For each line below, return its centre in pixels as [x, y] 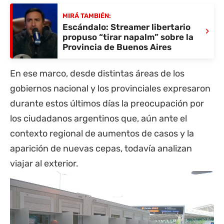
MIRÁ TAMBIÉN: [87, 15]
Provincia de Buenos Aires [117, 47]
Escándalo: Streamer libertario [126, 27]
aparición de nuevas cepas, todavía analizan [101, 149]
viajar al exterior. [44, 164]
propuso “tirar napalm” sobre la [128, 37]
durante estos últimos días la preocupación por [107, 104]
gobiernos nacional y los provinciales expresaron [110, 89]
